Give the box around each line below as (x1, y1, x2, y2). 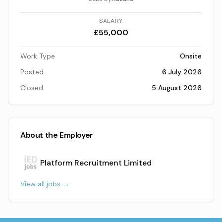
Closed (20, 83, 43, 92)
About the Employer (20, 130, 93, 140)
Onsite (180, 52, 202, 60)
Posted (20, 67, 44, 76)
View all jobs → (20, 179, 69, 188)
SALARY (99, 17, 123, 25)
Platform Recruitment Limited (40, 158, 152, 168)
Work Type (20, 52, 55, 60)
